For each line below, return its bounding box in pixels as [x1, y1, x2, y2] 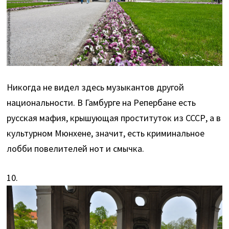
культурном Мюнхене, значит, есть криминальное [7, 127, 205, 140]
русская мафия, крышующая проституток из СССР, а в [7, 112, 221, 124]
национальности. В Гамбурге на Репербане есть [7, 97, 196, 109]
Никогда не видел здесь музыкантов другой [7, 81, 185, 94]
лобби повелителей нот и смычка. [7, 143, 145, 155]
